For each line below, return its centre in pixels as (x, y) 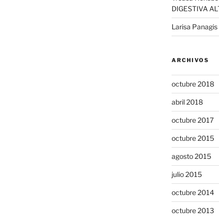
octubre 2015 (193, 138)
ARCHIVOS (190, 60)
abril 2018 (187, 102)
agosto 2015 (191, 156)
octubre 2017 (192, 120)
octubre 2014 (193, 193)
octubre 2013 (193, 211)
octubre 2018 (193, 84)
